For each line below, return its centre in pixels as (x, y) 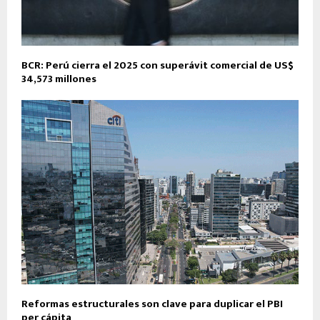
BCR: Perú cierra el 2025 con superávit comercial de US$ (157, 65)
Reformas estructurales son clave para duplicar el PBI (152, 304)
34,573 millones (59, 79)
